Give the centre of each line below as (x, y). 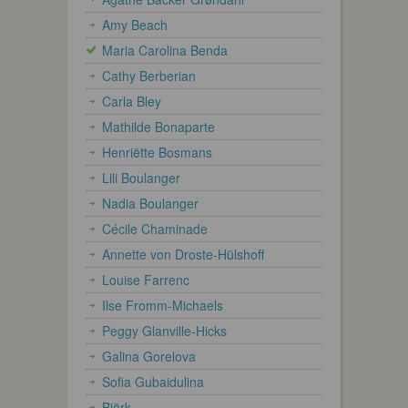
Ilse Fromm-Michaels (163, 305)
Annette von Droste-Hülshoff (183, 254)
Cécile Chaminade (155, 228)
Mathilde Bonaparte (158, 126)
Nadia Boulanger (150, 203)
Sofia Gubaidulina (153, 381)
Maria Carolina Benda (165, 50)
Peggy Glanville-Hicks (164, 330)
